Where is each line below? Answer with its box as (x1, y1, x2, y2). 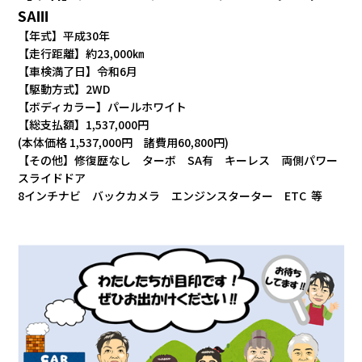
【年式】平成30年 (18, 27, 111, 44)
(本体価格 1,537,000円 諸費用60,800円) (18, 133, 229, 150)
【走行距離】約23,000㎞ (18, 44, 145, 61)
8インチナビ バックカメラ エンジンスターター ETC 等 (18, 187, 323, 204)
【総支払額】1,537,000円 (18, 116, 149, 133)
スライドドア (18, 169, 98, 186)
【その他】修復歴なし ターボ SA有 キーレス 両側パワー (18, 151, 339, 168)
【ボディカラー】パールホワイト (18, 98, 187, 115)
